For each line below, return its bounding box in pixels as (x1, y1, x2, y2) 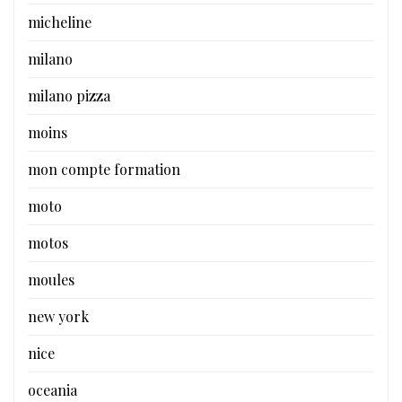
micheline (28, 12, 92, 31)
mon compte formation (28, 159, 180, 179)
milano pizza (28, 85, 110, 105)
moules (28, 269, 74, 289)
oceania (28, 380, 77, 399)
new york (28, 306, 89, 326)
